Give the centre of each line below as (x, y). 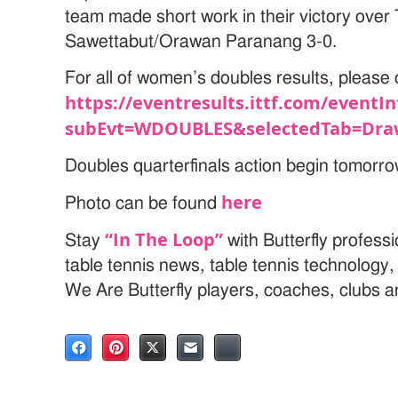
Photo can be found (143, 204)
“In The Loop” (164, 240)
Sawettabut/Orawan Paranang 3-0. (201, 42)
